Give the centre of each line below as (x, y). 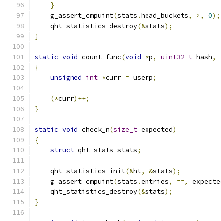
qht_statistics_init (80, 171)
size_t (125, 129)
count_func (100, 57)
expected (155, 129)
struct (62, 150)
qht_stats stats (106, 150)
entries (155, 181)
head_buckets (165, 16)
